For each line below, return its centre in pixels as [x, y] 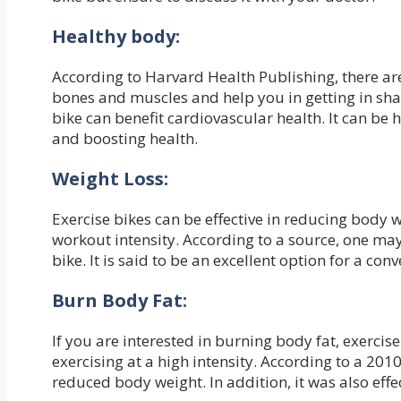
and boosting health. [125, 138]
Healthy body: [116, 36]
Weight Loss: [110, 178]
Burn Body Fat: [119, 300]
